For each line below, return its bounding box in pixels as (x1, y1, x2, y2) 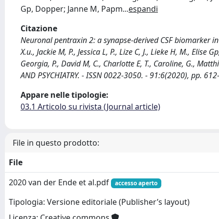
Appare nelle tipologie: (21, 89, 109, 100)
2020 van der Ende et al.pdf (9, 177, 111, 188)
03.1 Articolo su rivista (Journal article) (21, 101, 160, 112)
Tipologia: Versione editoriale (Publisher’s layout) (9, 197, 190, 208)
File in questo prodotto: (13, 137, 99, 148)
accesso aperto (114, 179, 157, 187)
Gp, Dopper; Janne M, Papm (21, 3, 123, 14)
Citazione (21, 23, 57, 34)
